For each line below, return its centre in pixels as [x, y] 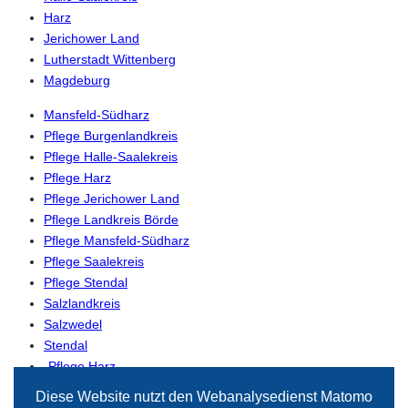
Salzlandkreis [82, 303]
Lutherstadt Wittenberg [110, 60]
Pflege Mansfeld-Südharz [117, 240]
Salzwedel [73, 324]
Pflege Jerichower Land [112, 198]
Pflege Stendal [86, 282]
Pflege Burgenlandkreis [111, 135]
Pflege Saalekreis [94, 261]
